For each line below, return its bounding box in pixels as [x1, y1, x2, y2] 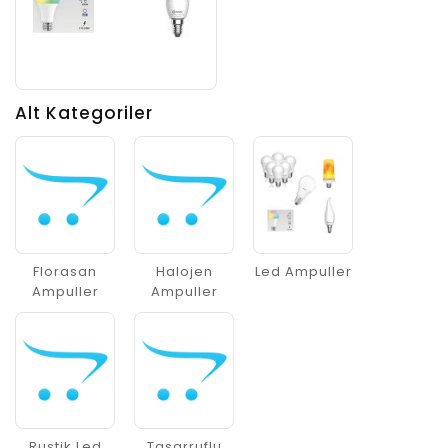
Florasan [33, 261, 97, 281]
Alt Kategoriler [15, 101, 153, 126]
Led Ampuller [254, 261, 352, 281]
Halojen [155, 261, 213, 281]
